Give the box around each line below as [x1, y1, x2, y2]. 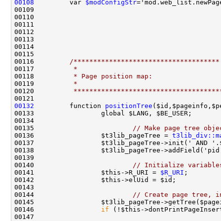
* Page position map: [38, 73, 152, 80]
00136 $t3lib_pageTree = [14, 132, 172, 139]
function [34, 102, 105, 110]
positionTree [105, 102, 152, 110]
